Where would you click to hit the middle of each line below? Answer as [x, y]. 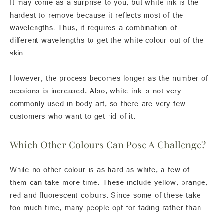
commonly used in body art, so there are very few [98, 106]
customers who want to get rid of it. [73, 118]
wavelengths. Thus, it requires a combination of [93, 30]
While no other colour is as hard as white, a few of [100, 172]
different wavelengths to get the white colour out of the [107, 43]
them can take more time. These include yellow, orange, [109, 185]
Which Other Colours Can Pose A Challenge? [108, 145]
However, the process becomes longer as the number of [109, 81]
